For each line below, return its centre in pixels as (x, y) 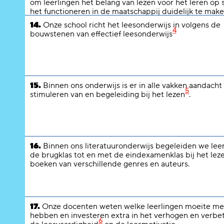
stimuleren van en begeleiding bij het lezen (107, 94)
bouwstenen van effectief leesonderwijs (101, 34)
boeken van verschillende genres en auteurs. (110, 164)
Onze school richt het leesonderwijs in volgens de (131, 25)
